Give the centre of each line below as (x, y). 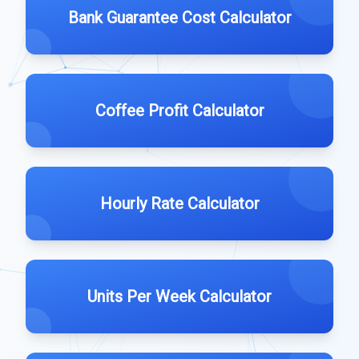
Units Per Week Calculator (179, 296)
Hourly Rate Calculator (179, 204)
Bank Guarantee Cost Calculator (179, 18)
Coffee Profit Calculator (179, 111)
